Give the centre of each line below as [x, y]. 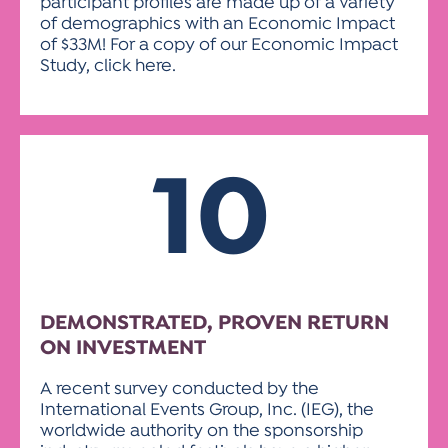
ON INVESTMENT [123, 348]
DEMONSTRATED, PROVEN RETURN [214, 323]
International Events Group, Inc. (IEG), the [207, 410]
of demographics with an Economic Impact [217, 24]
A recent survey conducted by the [179, 389]
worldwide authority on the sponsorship [201, 431]
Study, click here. [108, 66]
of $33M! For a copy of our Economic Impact [219, 45]
